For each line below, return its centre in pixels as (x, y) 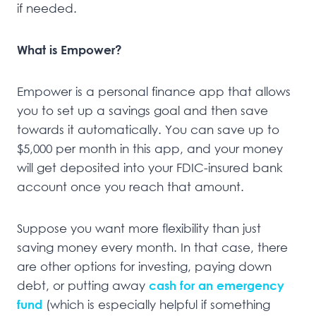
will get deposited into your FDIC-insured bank (150, 168)
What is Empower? (69, 50)
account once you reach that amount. (130, 187)
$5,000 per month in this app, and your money (150, 149)
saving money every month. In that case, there (152, 248)
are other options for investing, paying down (144, 267)
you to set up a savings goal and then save (142, 111)
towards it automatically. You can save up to (148, 130)
